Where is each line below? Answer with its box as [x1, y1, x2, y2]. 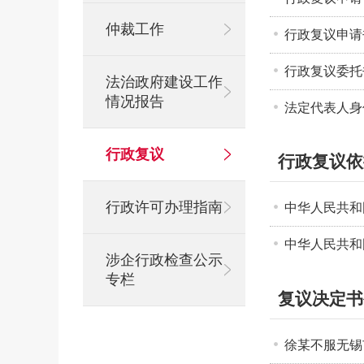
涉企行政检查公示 [106, 252, 223, 268]
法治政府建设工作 [106, 74, 223, 90]
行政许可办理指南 [106, 199, 223, 215]
